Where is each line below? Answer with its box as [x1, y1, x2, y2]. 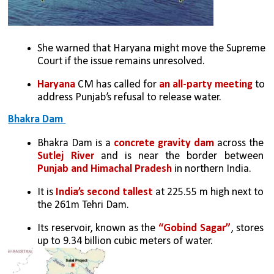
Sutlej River [37, 150, 94, 162]
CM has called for [78, 78, 160, 91]
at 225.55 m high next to [153, 186, 264, 198]
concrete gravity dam [114, 137, 214, 149]
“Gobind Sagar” [158, 223, 231, 235]
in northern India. [172, 163, 254, 175]
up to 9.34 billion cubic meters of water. [37, 235, 216, 248]
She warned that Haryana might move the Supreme [37, 42, 266, 54]
